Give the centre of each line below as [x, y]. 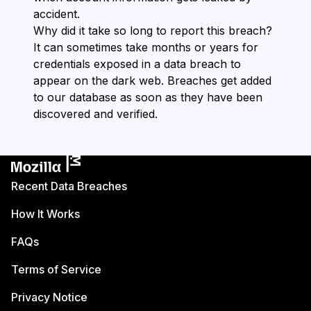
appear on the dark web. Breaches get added [152, 81]
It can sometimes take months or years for [146, 47]
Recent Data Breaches [69, 186]
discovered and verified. [95, 114]
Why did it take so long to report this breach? [153, 31]
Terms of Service [56, 269]
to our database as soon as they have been [148, 97]
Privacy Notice [49, 297]
